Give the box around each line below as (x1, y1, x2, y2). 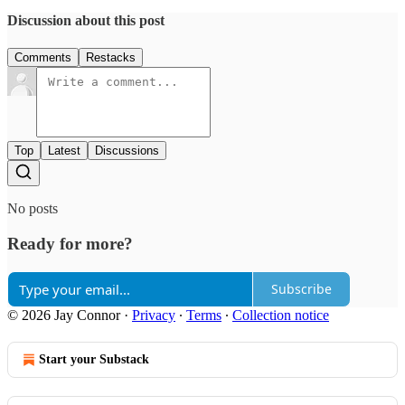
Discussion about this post (7, 12, 165, 28)
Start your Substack (39, 352, 149, 366)
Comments (14, 51, 71, 65)
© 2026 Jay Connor (7, 306, 120, 323)
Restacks (86, 51, 136, 65)
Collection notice (232, 306, 329, 323)
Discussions (95, 144, 159, 158)
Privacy (132, 306, 175, 323)
